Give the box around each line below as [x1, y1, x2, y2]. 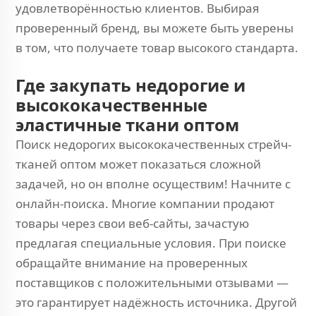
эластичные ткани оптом [16, 113, 239, 136]
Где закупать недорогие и [16, 73, 245, 97]
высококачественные [16, 93, 207, 116]
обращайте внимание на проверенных [16, 255, 248, 271]
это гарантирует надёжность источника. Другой [16, 294, 297, 310]
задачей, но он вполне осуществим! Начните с [16, 176, 291, 192]
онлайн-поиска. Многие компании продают [16, 195, 274, 212]
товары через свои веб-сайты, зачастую [16, 215, 249, 231]
